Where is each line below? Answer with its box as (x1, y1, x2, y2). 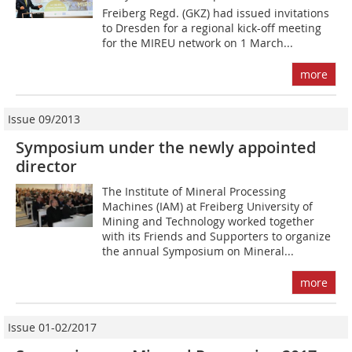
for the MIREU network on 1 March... (102, 35, 294, 51)
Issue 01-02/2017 (8, 320, 97, 335)
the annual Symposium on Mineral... (102, 244, 295, 259)
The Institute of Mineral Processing (102, 184, 287, 200)
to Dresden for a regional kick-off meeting (102, 20, 322, 36)
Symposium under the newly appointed (16, 137, 316, 159)
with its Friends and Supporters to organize (102, 229, 332, 244)
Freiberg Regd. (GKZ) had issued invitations (102, 5, 330, 21)
